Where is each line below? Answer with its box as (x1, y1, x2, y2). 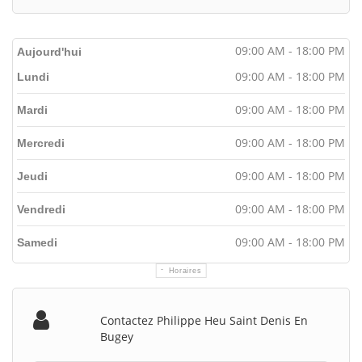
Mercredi (17, 136, 65, 149)
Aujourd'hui (17, 44, 82, 58)
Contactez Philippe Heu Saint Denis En (100, 312, 309, 328)
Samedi (17, 235, 57, 249)
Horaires (168, 266, 202, 275)
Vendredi (17, 202, 65, 216)
